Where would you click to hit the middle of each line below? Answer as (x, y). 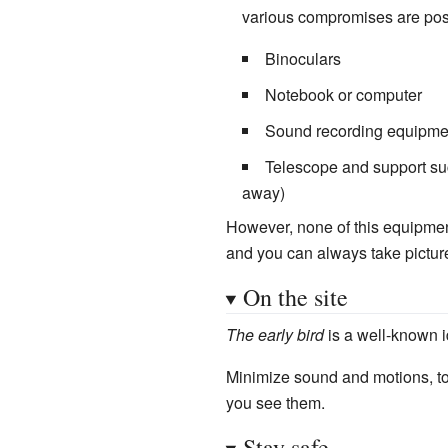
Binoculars (302, 58)
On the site (295, 296)
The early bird (274, 334)
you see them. (275, 402)
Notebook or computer (343, 94)
